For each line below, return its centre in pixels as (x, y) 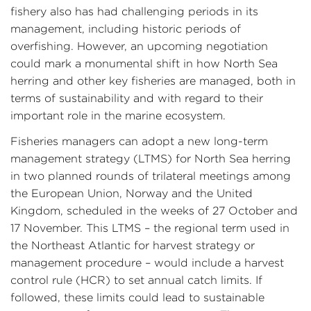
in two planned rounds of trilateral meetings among (151, 176)
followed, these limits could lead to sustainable (137, 297)
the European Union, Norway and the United (132, 193)
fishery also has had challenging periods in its (134, 11)
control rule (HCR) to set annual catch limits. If (136, 280)
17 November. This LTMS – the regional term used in (150, 228)
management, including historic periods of (126, 28)
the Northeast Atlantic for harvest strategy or (133, 245)
